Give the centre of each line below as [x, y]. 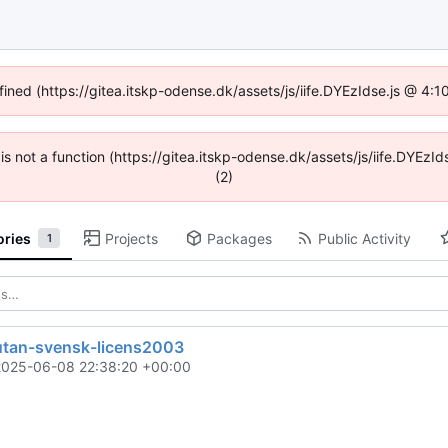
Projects [132, 238]
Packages [239, 238]
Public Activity [364, 238]
